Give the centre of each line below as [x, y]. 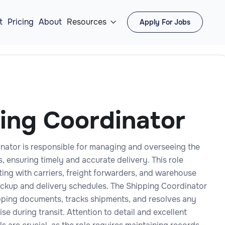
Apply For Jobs [165, 22]
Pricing [21, 22]
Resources [87, 22]
